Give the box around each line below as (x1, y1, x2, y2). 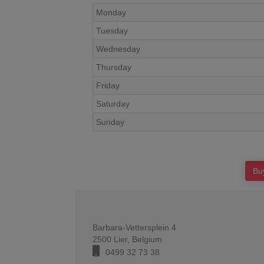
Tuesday (96, 26, 128, 35)
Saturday (96, 99, 130, 108)
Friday (96, 81, 120, 90)
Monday (96, 8, 126, 17)
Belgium (132, 235, 162, 244)
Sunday (96, 117, 124, 127)
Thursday (96, 62, 131, 72)
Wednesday (96, 44, 140, 54)
